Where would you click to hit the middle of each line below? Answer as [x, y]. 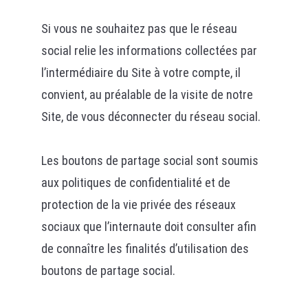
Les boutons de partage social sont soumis [150, 161]
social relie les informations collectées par [149, 51]
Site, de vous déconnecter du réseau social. [151, 117]
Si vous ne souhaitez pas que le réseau [139, 29]
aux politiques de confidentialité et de [135, 183]
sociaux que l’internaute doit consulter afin [148, 227]
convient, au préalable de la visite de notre [147, 95]
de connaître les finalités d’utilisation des [145, 249]
